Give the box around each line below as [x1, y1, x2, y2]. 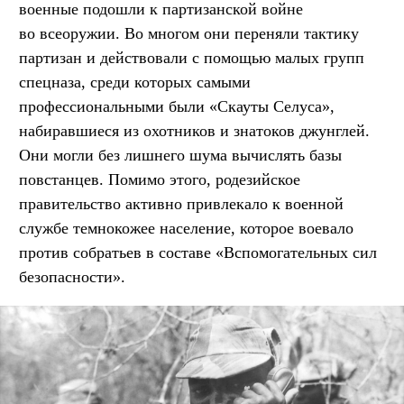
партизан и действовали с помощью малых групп [19, 49, 364, 68]
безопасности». [19, 268, 125, 287]
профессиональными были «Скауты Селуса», [19, 97, 335, 116]
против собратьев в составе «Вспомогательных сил [19, 243, 377, 262]
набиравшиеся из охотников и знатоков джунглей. [19, 122, 370, 141]
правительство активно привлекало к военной [19, 195, 344, 214]
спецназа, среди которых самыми [19, 73, 251, 92]
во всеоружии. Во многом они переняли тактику [19, 24, 359, 43]
